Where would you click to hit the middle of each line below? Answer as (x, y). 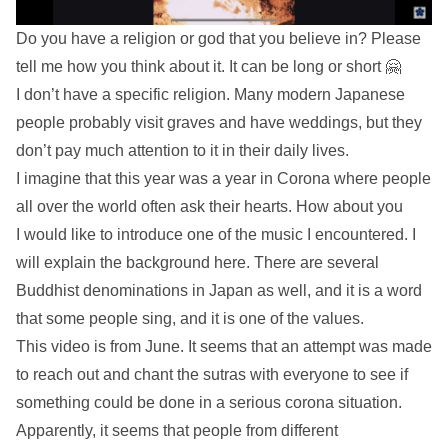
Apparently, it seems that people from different (177, 430)
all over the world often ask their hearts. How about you (209, 206)
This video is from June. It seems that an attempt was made (224, 346)
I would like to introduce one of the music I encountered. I (216, 234)
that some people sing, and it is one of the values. (190, 318)
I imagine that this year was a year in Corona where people (223, 178)
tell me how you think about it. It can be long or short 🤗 (208, 66)
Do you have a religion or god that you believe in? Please (218, 38)
